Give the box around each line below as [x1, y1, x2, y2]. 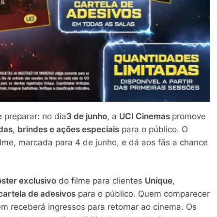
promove [172, 111, 206, 121]
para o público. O [119, 124, 188, 134]
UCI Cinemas [119, 111, 172, 121]
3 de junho [66, 111, 107, 121]
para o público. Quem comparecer [76, 189, 210, 199]
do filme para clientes [56, 176, 145, 186]
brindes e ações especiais [17, 124, 119, 134]
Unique [145, 176, 172, 186]
